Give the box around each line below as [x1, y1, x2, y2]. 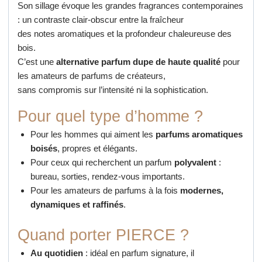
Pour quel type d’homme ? [17, 107, 203, 125]
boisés [30, 143, 58, 153]
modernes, [180, 185, 224, 195]
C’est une [17, 56, 56, 67]
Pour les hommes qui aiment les [30, 129, 156, 139]
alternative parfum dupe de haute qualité [56, 56, 220, 67]
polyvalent [174, 157, 217, 167]
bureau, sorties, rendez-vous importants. [30, 171, 185, 181]
